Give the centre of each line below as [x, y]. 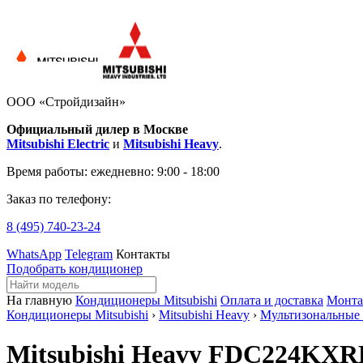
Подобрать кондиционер [75, 269]
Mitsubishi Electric [58, 144]
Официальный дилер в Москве [97, 129]
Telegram [89, 254]
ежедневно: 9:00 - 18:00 [155, 171]
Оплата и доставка [272, 300]
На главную [39, 300]
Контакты [143, 254]
